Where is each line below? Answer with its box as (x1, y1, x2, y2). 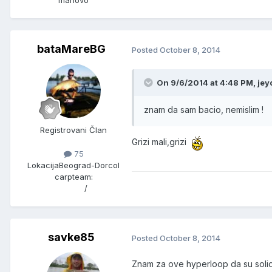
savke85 (47, 231, 95, 244)
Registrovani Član (40, 125, 107, 135)
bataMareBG (36, 42, 106, 56)
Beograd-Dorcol (59, 160, 120, 171)
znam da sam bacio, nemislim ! (144, 104, 263, 115)
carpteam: (54, 172, 93, 182)
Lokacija (27, 160, 59, 171)
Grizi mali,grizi (132, 137, 191, 148)
